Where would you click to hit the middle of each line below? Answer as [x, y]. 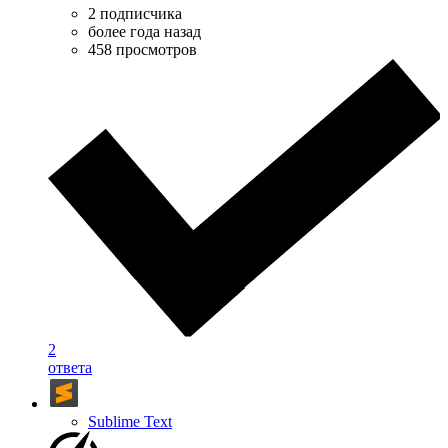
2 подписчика [135, 13]
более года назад [144, 31]
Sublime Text [130, 422]
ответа [70, 368]
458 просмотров [142, 49]
